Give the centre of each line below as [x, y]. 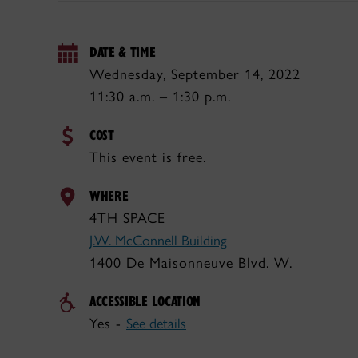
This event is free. [148, 157]
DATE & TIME [123, 52]
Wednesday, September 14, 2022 [195, 74]
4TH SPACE [127, 218]
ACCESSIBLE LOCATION [145, 301]
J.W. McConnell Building [158, 241]
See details [156, 324]
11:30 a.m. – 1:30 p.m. [160, 97]
